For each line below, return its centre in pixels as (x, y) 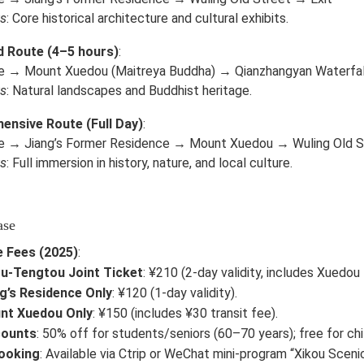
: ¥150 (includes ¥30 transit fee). (185, 313)
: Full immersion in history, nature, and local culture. (149, 163)
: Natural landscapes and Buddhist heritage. (129, 91)
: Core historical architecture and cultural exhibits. (147, 18)
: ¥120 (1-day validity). (175, 293)
